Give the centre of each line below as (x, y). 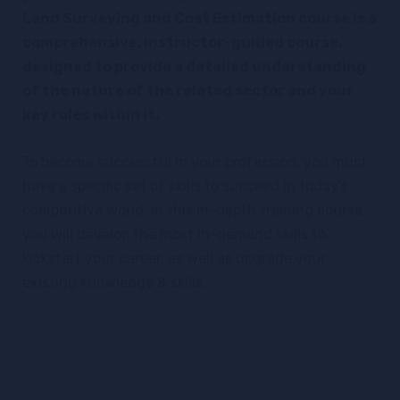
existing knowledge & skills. (114, 283)
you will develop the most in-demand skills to (174, 234)
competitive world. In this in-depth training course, (194, 210)
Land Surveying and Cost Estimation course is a (200, 18)
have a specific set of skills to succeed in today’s (185, 186)
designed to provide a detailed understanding (194, 67)
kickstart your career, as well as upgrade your (174, 258)
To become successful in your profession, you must (195, 162)
